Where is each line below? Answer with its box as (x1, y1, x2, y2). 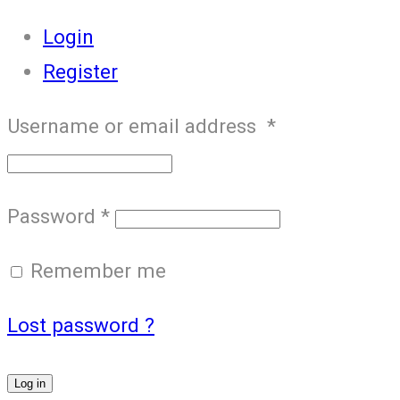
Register (43, 59, 118, 83)
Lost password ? (7, 313, 154, 337)
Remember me (30, 258, 166, 282)
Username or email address (7, 114, 267, 138)
